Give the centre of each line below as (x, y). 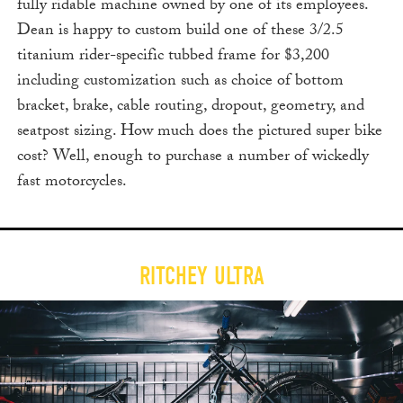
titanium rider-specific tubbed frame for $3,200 (173, 58)
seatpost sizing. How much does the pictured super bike (199, 133)
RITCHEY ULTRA (201, 277)
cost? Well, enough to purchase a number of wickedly (193, 158)
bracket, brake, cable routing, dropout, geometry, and (190, 108)
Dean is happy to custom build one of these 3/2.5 (180, 32)
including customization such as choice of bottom (180, 83)
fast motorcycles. (72, 184)
